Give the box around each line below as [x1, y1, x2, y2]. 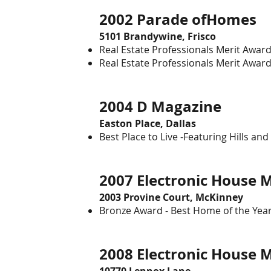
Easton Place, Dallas [99, 117, 196, 130]
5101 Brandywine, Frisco [99, 30, 216, 43]
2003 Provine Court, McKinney [99, 191, 243, 204]
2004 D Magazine [99, 96, 240, 117]
